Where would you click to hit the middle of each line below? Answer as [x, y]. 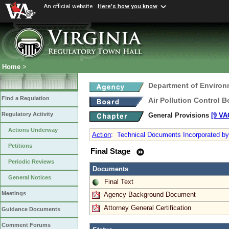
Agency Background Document [150, 194]
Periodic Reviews [31, 162]
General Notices [30, 178]
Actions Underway [33, 130]
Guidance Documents [31, 209]
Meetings [14, 193]
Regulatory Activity [27, 114]
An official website [68, 6]
